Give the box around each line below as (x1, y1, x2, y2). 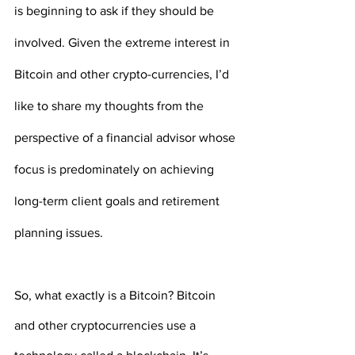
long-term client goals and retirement (14, 194, 223, 208)
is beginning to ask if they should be (14, 4, 217, 18)
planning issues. (14, 226, 103, 240)
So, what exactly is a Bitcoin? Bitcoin (14, 288, 219, 303)
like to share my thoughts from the (14, 99, 207, 113)
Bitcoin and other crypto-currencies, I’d (14, 67, 232, 82)
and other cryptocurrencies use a (14, 319, 199, 333)
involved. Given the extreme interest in (14, 36, 233, 50)
